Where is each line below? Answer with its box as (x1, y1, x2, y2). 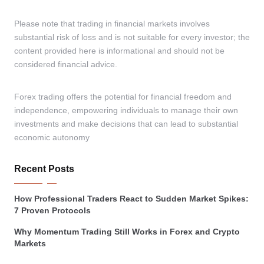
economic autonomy (14, 133, 90, 143)
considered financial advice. (14, 60, 117, 70)
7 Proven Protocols (14, 206, 91, 216)
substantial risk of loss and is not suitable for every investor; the (14, 33, 250, 42)
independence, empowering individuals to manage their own (14, 106, 238, 115)
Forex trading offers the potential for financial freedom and (14, 93, 232, 102)
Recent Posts (14, 164, 74, 174)
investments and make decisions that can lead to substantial (14, 120, 238, 129)
